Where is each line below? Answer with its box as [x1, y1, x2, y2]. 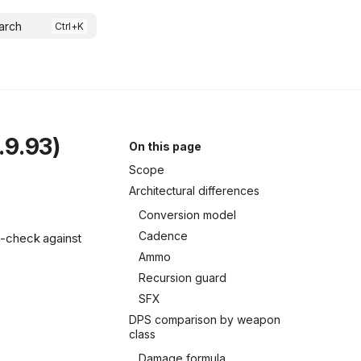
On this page [129, 139, 201, 153]
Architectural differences [129, 184, 259, 197]
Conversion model [139, 208, 236, 222]
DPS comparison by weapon [129, 313, 280, 326]
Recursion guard [139, 271, 226, 284]
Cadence [139, 229, 188, 243]
